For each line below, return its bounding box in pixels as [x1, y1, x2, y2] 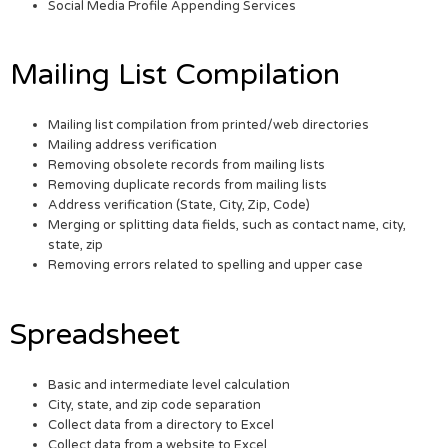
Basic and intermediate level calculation [48, 376, 291, 393]
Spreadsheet [10, 316, 180, 352]
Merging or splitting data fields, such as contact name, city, [48, 217, 407, 234]
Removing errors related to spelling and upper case [48, 257, 364, 274]
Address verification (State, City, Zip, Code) [48, 197, 311, 214]
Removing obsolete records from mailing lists [48, 157, 326, 174]
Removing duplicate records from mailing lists [48, 177, 328, 194]
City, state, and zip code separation [48, 396, 262, 413]
